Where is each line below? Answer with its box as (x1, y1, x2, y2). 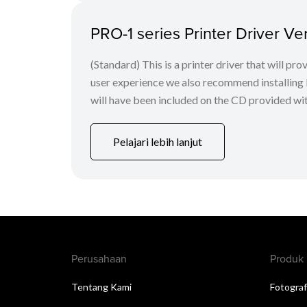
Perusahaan (71, 250, 127, 266)
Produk (270, 250, 304, 266)
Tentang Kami (71, 280, 132, 293)
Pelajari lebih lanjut (113, 135, 202, 149)
